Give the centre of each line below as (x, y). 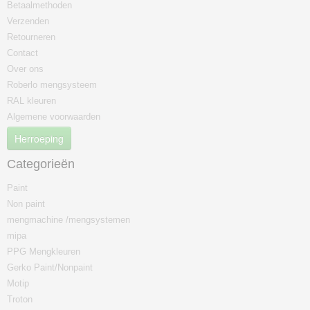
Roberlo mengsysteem (52, 85)
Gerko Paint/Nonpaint (50, 267)
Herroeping (39, 138)
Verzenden (28, 21)
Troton (20, 299)
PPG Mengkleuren (44, 252)
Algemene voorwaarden (54, 117)
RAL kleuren (31, 101)
